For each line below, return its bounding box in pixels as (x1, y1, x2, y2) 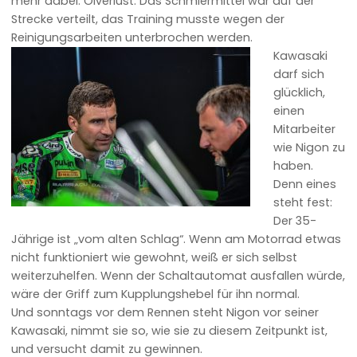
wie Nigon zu (273, 139, 346, 155)
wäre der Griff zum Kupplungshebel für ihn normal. (11, 286, 300, 302)
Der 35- (273, 213, 317, 229)
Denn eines (273, 176, 337, 192)
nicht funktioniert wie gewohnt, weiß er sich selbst (11, 249, 298, 265)
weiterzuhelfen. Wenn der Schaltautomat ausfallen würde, (11, 268, 346, 284)
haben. (273, 158, 314, 174)
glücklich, (273, 84, 326, 100)
